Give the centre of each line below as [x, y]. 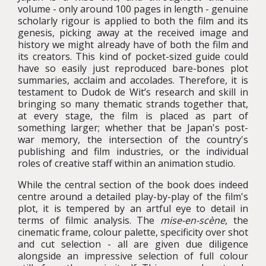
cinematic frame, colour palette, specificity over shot [133, 232]
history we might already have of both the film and [133, 45]
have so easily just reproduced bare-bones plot [133, 68]
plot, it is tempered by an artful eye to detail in [133, 208]
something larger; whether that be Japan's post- [133, 128]
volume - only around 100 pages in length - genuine [133, 9]
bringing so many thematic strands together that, [133, 104]
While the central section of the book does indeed [133, 185]
